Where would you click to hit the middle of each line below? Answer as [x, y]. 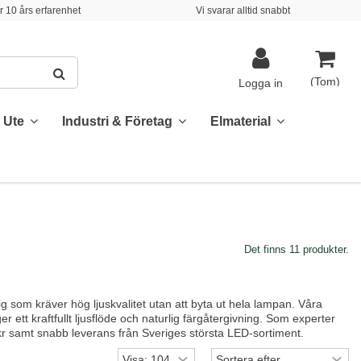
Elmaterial [242, 122]
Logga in [260, 83]
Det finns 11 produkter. [296, 249]
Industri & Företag [119, 122]
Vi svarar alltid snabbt [243, 10]
